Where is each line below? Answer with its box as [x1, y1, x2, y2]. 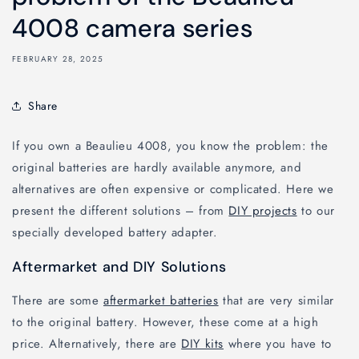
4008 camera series [12, 12, 253, 46]
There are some [12, 291, 103, 309]
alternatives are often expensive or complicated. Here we [12, 180, 334, 199]
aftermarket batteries [103, 291, 219, 309]
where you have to [224, 334, 332, 353]
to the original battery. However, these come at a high [12, 313, 319, 331]
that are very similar [218, 291, 334, 309]
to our [296, 202, 335, 220]
